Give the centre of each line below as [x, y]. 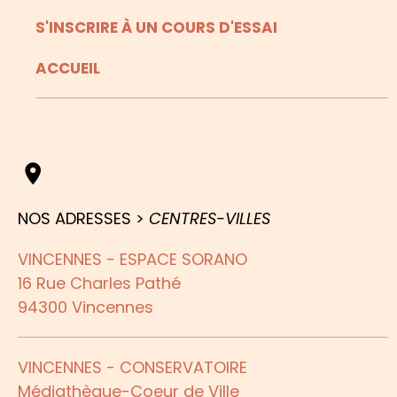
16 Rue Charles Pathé [99, 284]
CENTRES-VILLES [210, 219]
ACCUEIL [68, 69]
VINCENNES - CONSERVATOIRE [132, 368]
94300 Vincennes [86, 307]
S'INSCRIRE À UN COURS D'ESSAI [156, 28]
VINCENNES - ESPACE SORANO [132, 260]
